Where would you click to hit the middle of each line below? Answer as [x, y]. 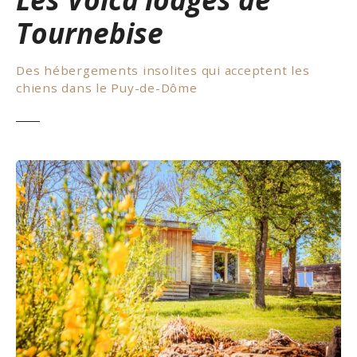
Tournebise [90, 33]
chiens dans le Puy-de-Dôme [107, 88]
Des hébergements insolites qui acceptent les [163, 71]
